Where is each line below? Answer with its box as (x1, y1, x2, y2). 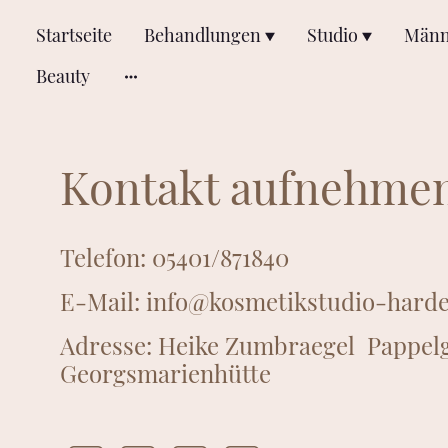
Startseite (36, 23, 113, 47)
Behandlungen (144, 23, 262, 47)
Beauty (36, 64, 91, 88)
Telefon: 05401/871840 (60, 241, 289, 274)
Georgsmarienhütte (60, 357, 271, 390)
